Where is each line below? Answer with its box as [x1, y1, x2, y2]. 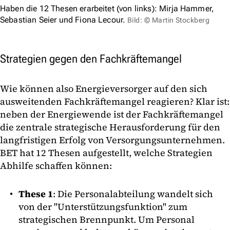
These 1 [18, 187, 53, 200]
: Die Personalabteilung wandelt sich [53, 187, 213, 200]
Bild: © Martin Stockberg [127, 15, 210, 24]
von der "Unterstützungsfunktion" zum [18, 200, 187, 213]
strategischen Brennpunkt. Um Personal [18, 213, 195, 226]
